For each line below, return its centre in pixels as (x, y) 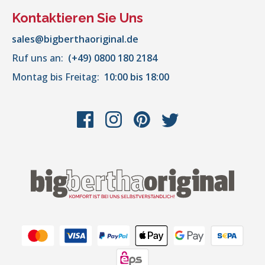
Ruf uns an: (39, 58)
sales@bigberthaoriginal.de (75, 39)
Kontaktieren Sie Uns (77, 18)
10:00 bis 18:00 (137, 77)
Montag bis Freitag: (57, 77)
